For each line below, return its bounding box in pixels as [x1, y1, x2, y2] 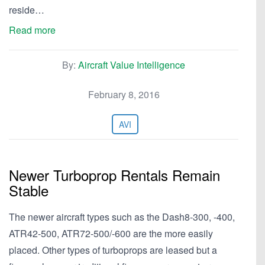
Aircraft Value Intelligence [78, 58, 185, 72]
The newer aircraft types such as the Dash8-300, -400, [9, 210, 235, 224]
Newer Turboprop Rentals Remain [9, 164, 220, 185]
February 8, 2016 [88, 88, 160, 101]
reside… [9, 3, 44, 17]
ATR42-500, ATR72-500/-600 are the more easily [9, 227, 213, 240]
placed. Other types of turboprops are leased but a [9, 243, 217, 257]
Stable [9, 180, 49, 201]
